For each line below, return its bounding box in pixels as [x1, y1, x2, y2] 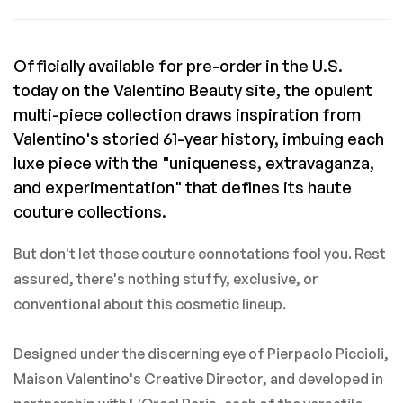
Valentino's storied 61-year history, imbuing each [13, 129, 384, 148]
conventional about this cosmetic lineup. [13, 295, 286, 313]
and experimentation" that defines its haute [13, 177, 352, 197]
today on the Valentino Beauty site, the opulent [13, 80, 372, 100]
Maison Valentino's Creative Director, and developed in [13, 370, 383, 388]
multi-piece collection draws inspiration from [13, 104, 361, 124]
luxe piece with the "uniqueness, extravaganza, [13, 153, 374, 173]
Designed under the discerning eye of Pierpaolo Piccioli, [13, 345, 389, 363]
